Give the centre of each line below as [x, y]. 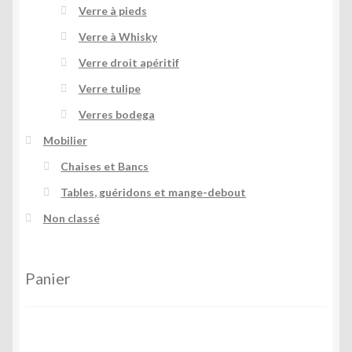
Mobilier [65, 140]
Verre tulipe [109, 88]
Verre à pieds [112, 10]
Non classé [71, 218]
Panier [48, 279]
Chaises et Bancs [105, 166]
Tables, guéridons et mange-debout [154, 192]
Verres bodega [116, 114]
